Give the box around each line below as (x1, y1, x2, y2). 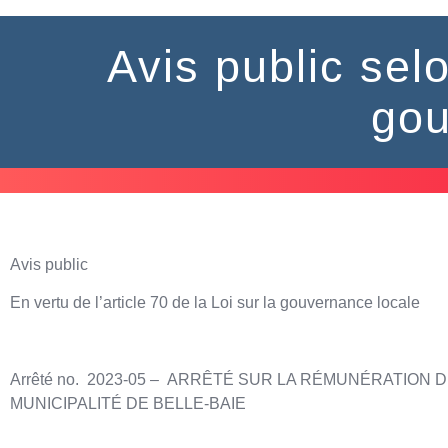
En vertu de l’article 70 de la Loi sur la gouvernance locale (10, 294, 420, 312)
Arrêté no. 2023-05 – (10, 371, 163, 389)
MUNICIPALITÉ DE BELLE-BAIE (10, 395, 250, 413)
